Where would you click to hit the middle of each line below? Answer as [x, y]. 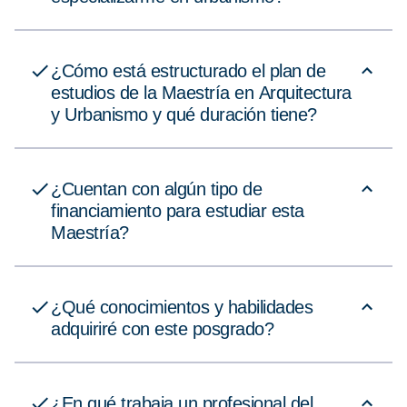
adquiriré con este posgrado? [162, 329]
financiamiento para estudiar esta [178, 211]
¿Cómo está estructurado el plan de [188, 71]
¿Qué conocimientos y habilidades [182, 308]
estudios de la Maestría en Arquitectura [201, 93]
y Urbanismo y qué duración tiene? [184, 115]
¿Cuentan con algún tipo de [156, 189]
